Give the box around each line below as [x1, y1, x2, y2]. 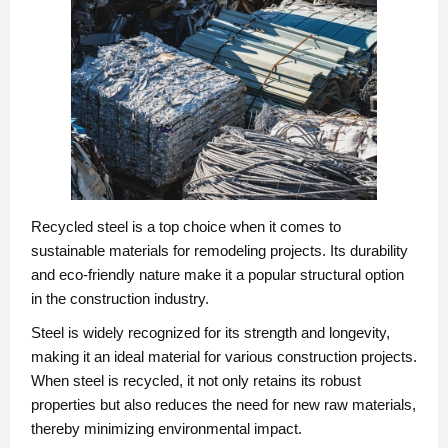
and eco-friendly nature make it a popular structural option [31, 266, 404, 284]
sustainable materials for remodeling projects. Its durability [31, 242, 408, 260]
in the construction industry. [31, 290, 209, 308]
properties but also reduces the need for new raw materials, [31, 396, 416, 414]
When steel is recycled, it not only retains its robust [31, 372, 361, 390]
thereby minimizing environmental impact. [31, 420, 302, 438]
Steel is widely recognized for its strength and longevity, [31, 324, 390, 342]
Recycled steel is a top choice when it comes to [31, 218, 341, 236]
